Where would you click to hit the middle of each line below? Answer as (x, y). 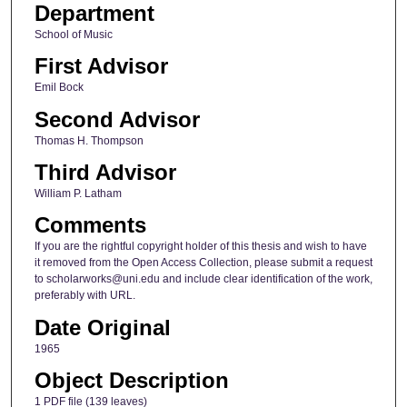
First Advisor (101, 66)
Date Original (102, 327)
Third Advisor (105, 172)
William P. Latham (78, 193)
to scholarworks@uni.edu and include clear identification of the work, (203, 279)
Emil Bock (59, 88)
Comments (90, 225)
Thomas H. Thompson (89, 140)
